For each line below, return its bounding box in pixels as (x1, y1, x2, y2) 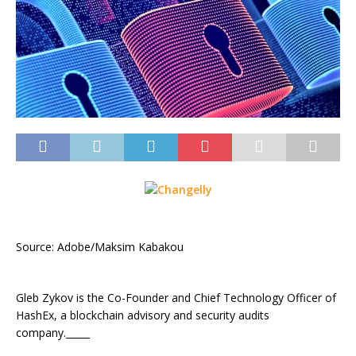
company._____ (16, 324, 90, 340)
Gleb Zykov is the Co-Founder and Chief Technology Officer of (16, 289, 336, 305)
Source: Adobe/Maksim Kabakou (16, 238, 184, 254)
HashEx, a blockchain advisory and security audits (16, 307, 269, 323)
